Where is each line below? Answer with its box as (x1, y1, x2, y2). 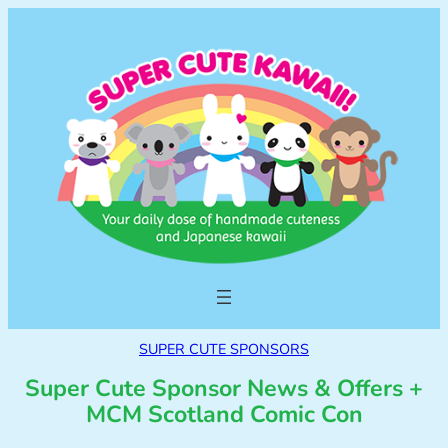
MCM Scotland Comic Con (85, 399, 363, 431)
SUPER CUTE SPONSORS (139, 339, 309, 360)
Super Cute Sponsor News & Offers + (25, 373, 423, 405)
